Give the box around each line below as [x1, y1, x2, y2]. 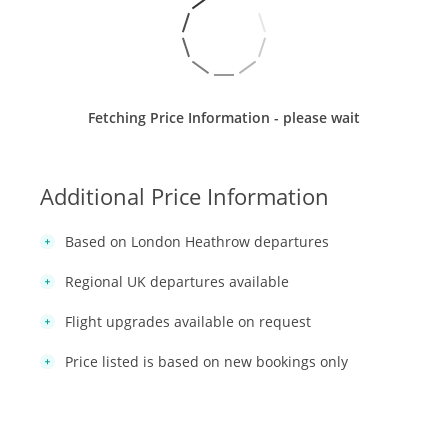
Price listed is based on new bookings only [65, 351, 348, 371]
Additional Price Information [40, 180, 329, 211]
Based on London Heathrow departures [65, 231, 329, 251]
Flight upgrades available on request [65, 311, 311, 331]
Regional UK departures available [65, 271, 289, 291]
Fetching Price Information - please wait [88, 107, 360, 127]
